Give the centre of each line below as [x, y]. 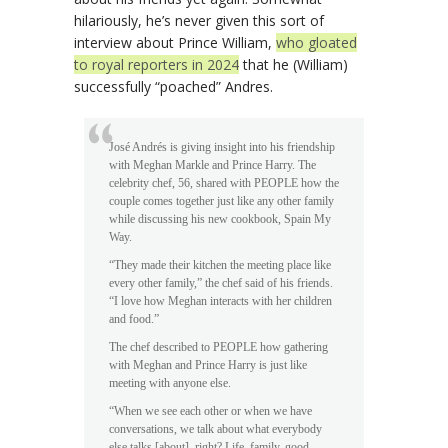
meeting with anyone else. [170, 383]
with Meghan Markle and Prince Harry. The [212, 165]
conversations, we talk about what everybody [215, 429]
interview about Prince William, [175, 43]
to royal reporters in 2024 [156, 65]
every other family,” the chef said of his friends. [221, 283]
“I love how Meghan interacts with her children [220, 301]
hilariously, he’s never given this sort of [199, 21]
